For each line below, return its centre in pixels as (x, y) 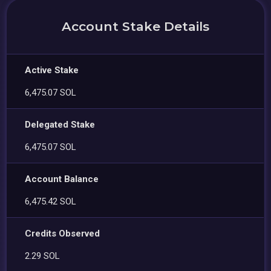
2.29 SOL (43, 256)
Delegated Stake (60, 124)
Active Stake (52, 70)
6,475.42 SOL (51, 201)
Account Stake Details (135, 26)
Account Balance (62, 179)
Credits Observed (63, 233)
